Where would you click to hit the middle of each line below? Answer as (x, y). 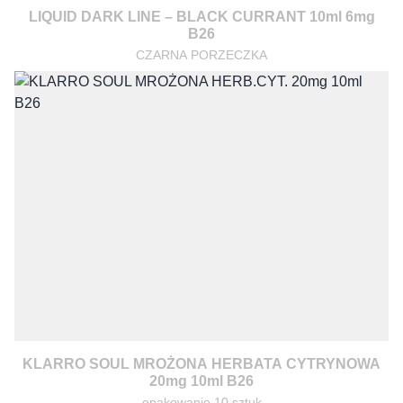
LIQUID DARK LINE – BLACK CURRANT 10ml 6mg (201, 17)
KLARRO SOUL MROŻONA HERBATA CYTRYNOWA (201, 364)
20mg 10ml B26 (201, 381)
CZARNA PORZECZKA (201, 55)
